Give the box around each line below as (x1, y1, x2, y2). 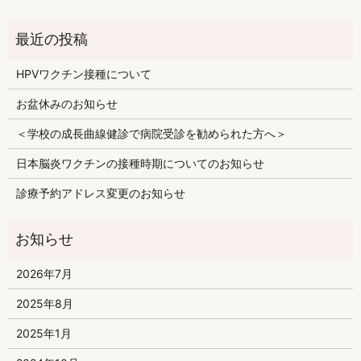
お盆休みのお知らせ (15, 97, 118, 111)
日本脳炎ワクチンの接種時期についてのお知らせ (15, 156, 264, 171)
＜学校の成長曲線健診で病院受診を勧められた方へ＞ (15, 127, 287, 141)
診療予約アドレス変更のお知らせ (15, 186, 185, 201)
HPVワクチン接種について (15, 67, 151, 81)
